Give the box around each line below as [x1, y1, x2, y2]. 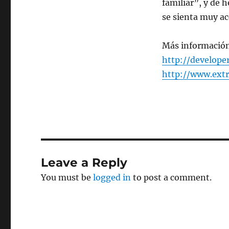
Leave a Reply [41, 155, 128, 170]
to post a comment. [131, 172, 212, 182]
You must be [41, 172, 94, 182]
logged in [93, 172, 131, 182]
